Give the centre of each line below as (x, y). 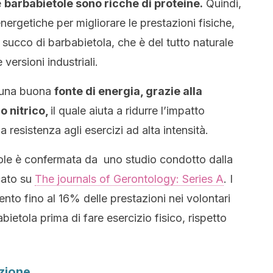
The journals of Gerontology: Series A (129, 179)
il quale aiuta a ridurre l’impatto (128, 111)
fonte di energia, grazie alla (128, 91)
